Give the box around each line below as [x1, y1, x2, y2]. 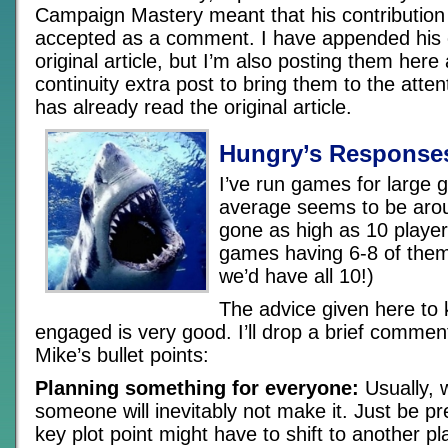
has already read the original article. [35, 96, 352, 118]
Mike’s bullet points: [35, 344, 209, 366]
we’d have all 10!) [219, 265, 374, 287]
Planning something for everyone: [35, 377, 359, 399]
